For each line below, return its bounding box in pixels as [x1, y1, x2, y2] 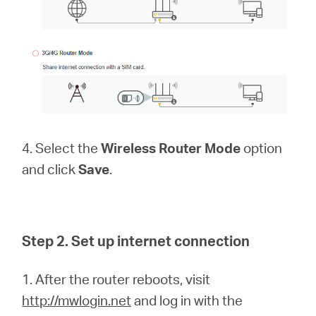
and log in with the [131, 291, 243, 310]
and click [22, 160, 79, 178]
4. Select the [22, 139, 102, 157]
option [241, 139, 283, 157]
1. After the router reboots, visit [22, 270, 211, 288]
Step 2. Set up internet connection [22, 231, 250, 250]
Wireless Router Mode [101, 139, 241, 157]
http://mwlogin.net [22, 291, 132, 310]
